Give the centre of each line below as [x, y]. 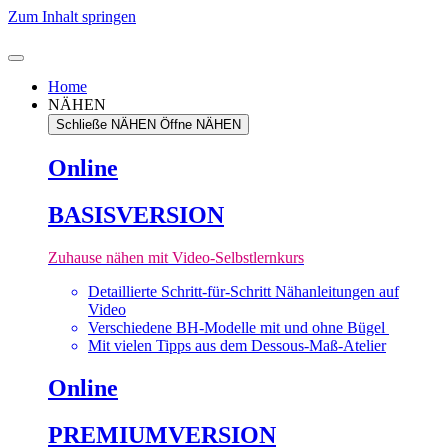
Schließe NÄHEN [106, 124]
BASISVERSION [136, 214]
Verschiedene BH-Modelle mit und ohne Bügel [238, 327]
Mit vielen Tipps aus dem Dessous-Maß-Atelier [237, 345]
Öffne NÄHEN [200, 124]
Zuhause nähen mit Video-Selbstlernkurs [176, 257]
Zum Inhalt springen [72, 16]
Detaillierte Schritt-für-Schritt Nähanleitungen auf [243, 291]
